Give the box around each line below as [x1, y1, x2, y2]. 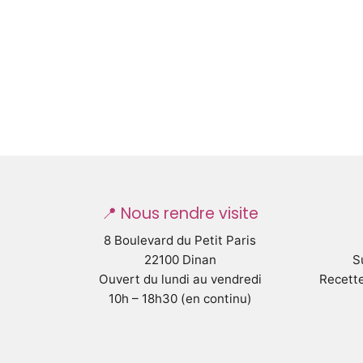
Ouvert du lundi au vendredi [98, 271, 262, 287]
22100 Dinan [143, 252, 216, 267]
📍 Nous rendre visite [101, 203, 258, 224]
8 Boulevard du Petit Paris [104, 233, 256, 248]
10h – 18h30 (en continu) [108, 291, 252, 306]
